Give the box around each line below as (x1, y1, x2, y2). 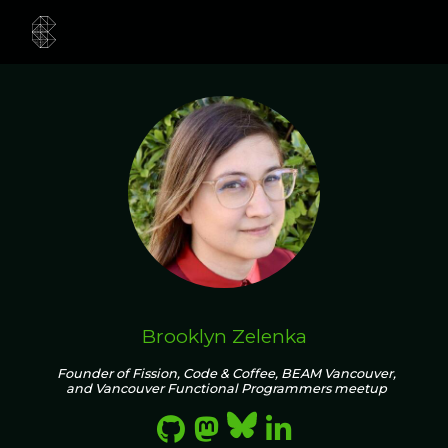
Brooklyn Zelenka (141, 324, 307, 349)
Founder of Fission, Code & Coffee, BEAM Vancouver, (57, 365, 397, 381)
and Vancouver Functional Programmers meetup (66, 380, 388, 396)
